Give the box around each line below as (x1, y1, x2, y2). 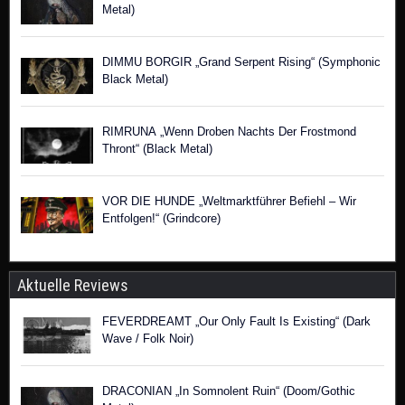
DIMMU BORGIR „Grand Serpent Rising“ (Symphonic (102, 55, 381, 69)
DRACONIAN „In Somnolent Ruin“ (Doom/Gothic (102, 384, 355, 398)
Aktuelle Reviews (17, 276, 128, 295)
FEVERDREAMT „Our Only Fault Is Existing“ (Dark (102, 315, 371, 328)
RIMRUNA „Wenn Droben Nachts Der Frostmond (102, 125, 356, 138)
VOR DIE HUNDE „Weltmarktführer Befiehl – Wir (102, 194, 356, 208)
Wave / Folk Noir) (102, 332, 193, 345)
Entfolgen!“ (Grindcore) (102, 212, 221, 225)
